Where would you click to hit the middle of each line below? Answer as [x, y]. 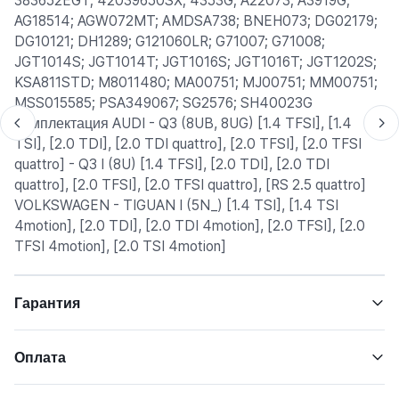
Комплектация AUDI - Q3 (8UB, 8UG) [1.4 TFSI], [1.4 [183, 123]
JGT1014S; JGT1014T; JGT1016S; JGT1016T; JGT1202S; [195, 62]
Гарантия [47, 303]
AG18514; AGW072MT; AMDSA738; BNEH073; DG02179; [196, 21]
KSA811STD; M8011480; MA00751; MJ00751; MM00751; [196, 82]
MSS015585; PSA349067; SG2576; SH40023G [163, 103]
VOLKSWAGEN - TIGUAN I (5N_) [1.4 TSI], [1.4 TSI [176, 205]
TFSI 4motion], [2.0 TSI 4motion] [120, 246]
